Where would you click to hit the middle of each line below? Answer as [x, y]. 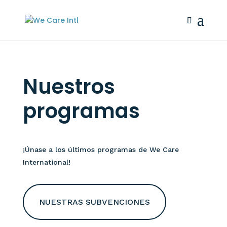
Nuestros [69, 86]
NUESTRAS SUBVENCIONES [94, 202]
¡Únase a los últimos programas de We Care [101, 149]
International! [46, 162]
